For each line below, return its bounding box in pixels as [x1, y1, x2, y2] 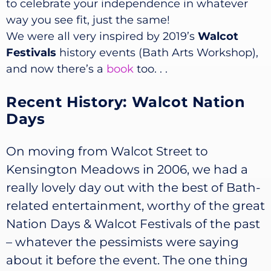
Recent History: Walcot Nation [6, 93, 246, 111]
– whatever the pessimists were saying [6, 235, 239, 249]
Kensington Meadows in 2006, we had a [6, 162, 248, 177]
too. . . [134, 62, 168, 76]
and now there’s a [6, 62, 106, 76]
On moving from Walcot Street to [6, 144, 208, 158]
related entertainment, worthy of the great [6, 198, 265, 213]
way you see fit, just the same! [6, 13, 170, 27]
